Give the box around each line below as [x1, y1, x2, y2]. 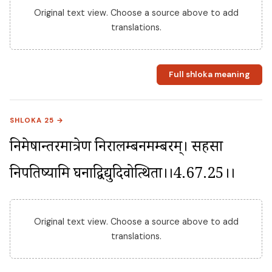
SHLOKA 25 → [10, 115, 64, 125]
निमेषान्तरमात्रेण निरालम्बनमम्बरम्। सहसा [10, 137, 223, 161]
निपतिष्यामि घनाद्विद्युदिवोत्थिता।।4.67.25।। [10, 163, 235, 188]
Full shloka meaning [168, 69, 250, 80]
